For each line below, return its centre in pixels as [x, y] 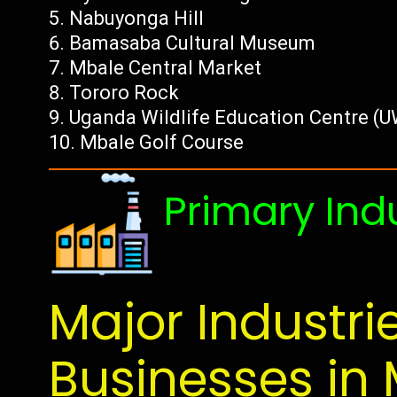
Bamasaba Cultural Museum [193, 43]
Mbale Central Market [166, 68]
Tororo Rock [125, 93]
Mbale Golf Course [162, 142]
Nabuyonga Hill [137, 18]
